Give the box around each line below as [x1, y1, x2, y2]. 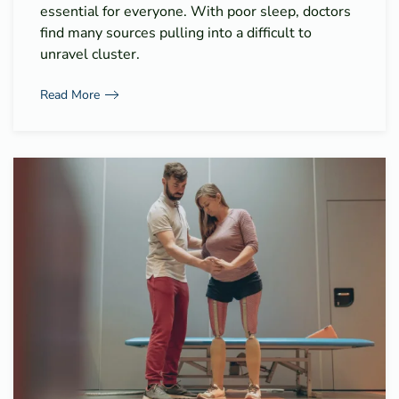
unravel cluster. [40, 45, 140, 65]
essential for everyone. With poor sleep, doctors [40, 2, 351, 22]
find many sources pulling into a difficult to [40, 23, 312, 44]
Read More [40, 85, 100, 103]
